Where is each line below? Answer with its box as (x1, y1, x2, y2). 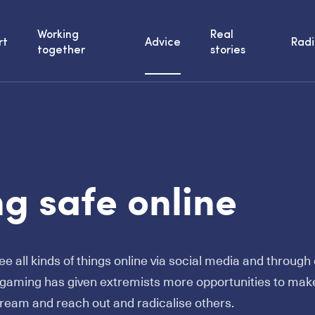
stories (210, 45, 245, 56)
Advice (144, 37, 181, 49)
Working (37, 30, 79, 41)
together (37, 45, 86, 56)
